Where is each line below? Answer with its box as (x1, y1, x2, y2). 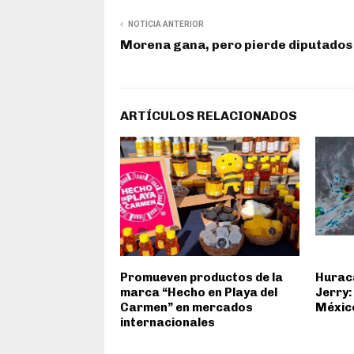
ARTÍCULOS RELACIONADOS (120, 107, 297, 123)
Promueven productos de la (120, 269, 283, 284)
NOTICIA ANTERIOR (128, 19, 204, 28)
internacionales (120, 314, 215, 330)
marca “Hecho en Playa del (120, 284, 277, 299)
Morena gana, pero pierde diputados (120, 36, 352, 52)
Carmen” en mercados (120, 299, 253, 314)
